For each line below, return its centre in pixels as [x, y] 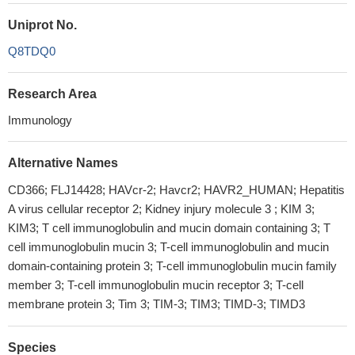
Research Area [52, 94]
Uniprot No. [42, 25]
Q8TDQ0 [32, 51]
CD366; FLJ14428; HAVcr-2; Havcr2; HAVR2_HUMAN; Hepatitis [176, 190]
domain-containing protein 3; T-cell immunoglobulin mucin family [172, 266]
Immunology [40, 120]
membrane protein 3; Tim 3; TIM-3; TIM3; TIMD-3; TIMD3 [157, 304]
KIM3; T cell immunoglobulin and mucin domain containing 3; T [169, 228]
